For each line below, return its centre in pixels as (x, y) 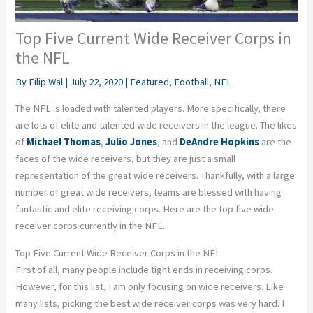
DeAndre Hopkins (220, 141)
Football (192, 82)
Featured (150, 82)
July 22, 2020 (98, 82)
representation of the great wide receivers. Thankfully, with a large (155, 175)
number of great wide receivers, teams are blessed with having (149, 192)
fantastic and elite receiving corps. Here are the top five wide (145, 209)
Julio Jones (132, 141)
